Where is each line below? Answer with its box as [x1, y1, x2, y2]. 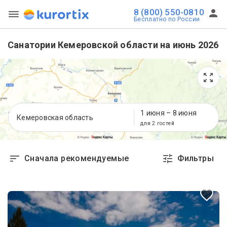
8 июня [172, 108, 197, 117]
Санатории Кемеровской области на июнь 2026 [8, 40, 219, 50]
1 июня [140, 108, 165, 117]
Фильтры [177, 154, 214, 163]
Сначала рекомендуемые [24, 154, 129, 163]
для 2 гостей [140, 120, 175, 126]
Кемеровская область [17, 113, 93, 122]
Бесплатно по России [133, 16, 200, 23]
